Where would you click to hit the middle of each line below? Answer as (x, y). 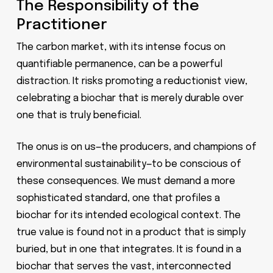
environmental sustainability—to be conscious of (129, 164)
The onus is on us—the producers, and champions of (136, 147)
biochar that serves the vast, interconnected (123, 267)
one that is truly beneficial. (79, 115)
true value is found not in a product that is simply (131, 232)
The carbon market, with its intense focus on (121, 47)
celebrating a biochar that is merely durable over (130, 98)
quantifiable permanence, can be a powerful (119, 64)
